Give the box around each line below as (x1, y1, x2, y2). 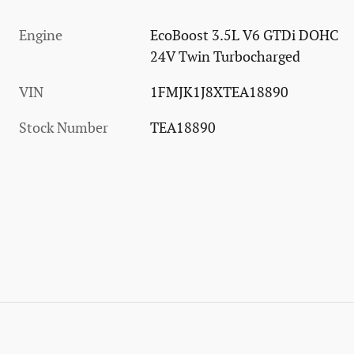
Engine (19, 27, 62, 44)
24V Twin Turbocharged (150, 48, 301, 66)
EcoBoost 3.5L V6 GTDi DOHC (150, 27, 340, 44)
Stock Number (19, 119, 108, 137)
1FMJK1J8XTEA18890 (150, 84, 289, 101)
